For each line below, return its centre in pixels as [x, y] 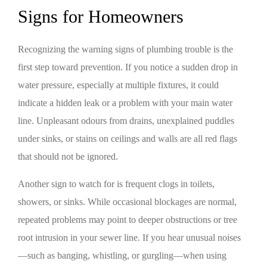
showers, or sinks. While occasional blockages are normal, [127, 202]
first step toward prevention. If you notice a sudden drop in [128, 67]
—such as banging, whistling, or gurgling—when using [122, 255]
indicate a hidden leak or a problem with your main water [125, 103]
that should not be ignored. [68, 156]
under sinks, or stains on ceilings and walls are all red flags [128, 139]
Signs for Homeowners [101, 16]
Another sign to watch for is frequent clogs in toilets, [116, 184]
